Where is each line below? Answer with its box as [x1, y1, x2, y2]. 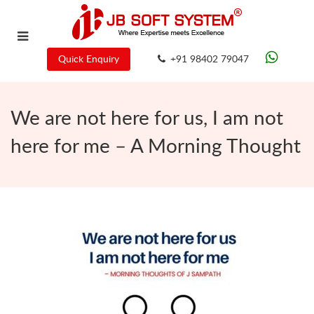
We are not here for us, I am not [11, 104, 283, 130]
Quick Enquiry [57, 52, 119, 65]
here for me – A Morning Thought [11, 132, 301, 158]
